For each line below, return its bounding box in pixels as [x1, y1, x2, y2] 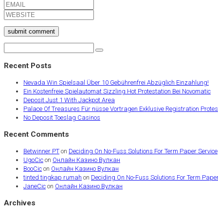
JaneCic [23, 182, 46, 190]
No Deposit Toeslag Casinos [23, 113, 100, 121]
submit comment [8, 28, 55, 36]
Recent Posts [4, 61, 52, 70]
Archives [4, 199, 36, 208]
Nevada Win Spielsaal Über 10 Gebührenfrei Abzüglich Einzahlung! [23, 78, 209, 86]
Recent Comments [4, 129, 69, 139]
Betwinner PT [23, 147, 59, 155]
